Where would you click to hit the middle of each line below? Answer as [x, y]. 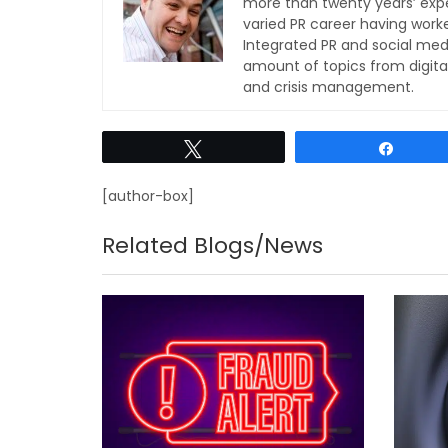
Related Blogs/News [212, 245]
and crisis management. [328, 87]
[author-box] [148, 196]
